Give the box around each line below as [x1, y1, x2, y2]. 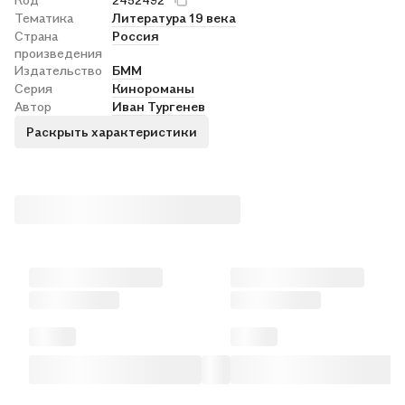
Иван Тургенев [112, 98, 205, 114]
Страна [14, 27, 58, 43]
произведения [14, 44, 102, 61]
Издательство [14, 61, 102, 78]
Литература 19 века [112, 9, 236, 25]
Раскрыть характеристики [26, 124, 197, 140]
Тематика [14, 9, 73, 25]
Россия [112, 27, 159, 43]
